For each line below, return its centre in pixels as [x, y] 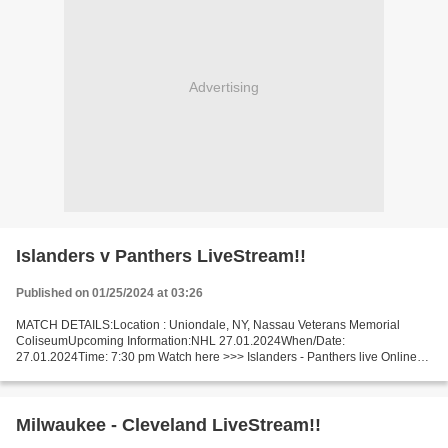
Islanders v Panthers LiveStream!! [161, 256]
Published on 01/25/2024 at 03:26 [109, 293]
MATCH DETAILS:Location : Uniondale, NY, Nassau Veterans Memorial [208, 325]
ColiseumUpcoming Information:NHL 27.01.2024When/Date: [180, 341]
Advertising [224, 86]
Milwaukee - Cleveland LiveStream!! [168, 425]
